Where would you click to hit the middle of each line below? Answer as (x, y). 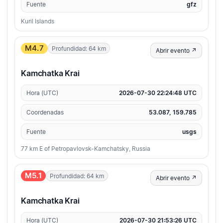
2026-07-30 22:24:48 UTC (158, 93)
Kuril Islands (38, 21)
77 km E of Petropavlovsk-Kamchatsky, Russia (86, 149)
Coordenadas (45, 112)
